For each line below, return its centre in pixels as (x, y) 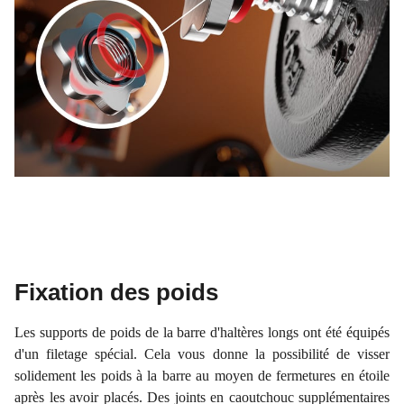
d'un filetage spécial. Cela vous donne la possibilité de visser (202, 354)
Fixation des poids (116, 293)
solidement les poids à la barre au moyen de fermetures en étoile (202, 376)
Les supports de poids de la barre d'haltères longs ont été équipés (202, 333)
